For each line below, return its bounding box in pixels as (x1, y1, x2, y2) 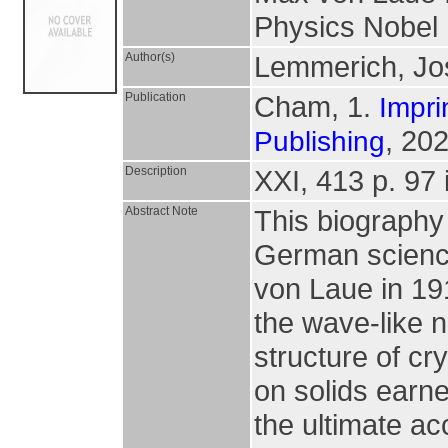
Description (125, 164, 187, 178)
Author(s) (125, 50, 175, 64)
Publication (125, 90, 186, 104)
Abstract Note (125, 204, 198, 218)
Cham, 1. (254, 90, 379, 123)
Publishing (254, 126, 385, 157)
